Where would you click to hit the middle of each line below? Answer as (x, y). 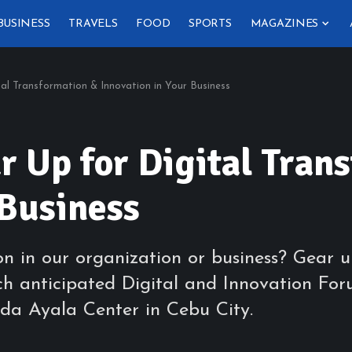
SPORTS (210, 24)
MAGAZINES (284, 24)
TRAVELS (93, 24)
